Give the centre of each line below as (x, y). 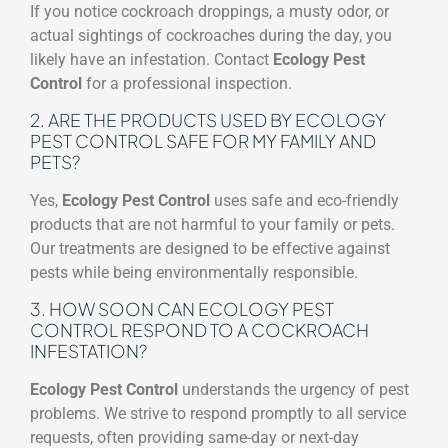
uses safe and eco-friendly (304, 200)
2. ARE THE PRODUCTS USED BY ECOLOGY (208, 119)
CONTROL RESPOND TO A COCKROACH (199, 330)
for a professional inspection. (187, 83)
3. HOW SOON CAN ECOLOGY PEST (182, 309)
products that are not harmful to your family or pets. (212, 224)
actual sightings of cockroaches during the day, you (211, 35)
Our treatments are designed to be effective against (210, 248)
